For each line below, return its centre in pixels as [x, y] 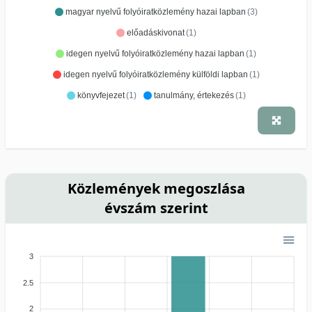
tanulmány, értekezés [194, 95]
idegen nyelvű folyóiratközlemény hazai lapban [155, 53]
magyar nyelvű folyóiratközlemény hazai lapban [155, 11]
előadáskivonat [155, 32]
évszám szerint [156, 208]
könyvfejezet [101, 95]
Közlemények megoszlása [156, 188]
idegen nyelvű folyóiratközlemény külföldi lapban [155, 74]
